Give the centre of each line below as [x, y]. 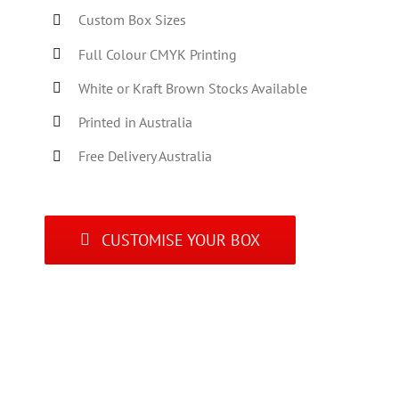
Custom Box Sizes [133, 20]
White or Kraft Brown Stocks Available [193, 88]
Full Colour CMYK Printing [158, 54]
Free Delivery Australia [146, 156]
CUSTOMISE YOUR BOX [180, 240]
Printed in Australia [136, 122]
